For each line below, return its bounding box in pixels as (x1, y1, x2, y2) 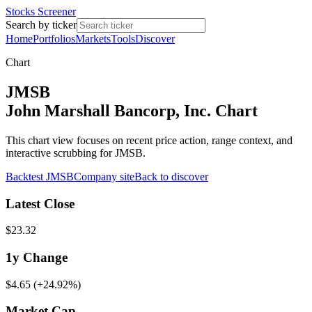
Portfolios (33, 33, 75, 45)
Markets (75, 33, 111, 45)
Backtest (6, 170, 46, 182)
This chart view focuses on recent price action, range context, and (6, 134, 292, 146)
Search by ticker (6, 19, 77, 31)
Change (19, 249, 68, 265)
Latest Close (6, 196, 75, 211)
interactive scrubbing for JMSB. (6, 146, 146, 159)
